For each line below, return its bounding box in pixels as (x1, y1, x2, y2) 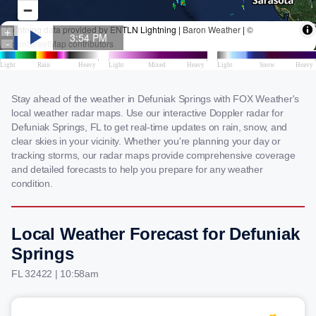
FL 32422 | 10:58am (11, 268, 99, 279)
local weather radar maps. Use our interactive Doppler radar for (11, 107, 284, 119)
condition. (11, 178, 53, 189)
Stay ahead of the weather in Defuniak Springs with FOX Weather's (11, 93, 299, 104)
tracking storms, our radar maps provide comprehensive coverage (11, 150, 296, 161)
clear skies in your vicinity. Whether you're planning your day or (11, 135, 281, 147)
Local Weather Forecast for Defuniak (11, 224, 300, 243)
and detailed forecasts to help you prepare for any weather (11, 164, 263, 175)
